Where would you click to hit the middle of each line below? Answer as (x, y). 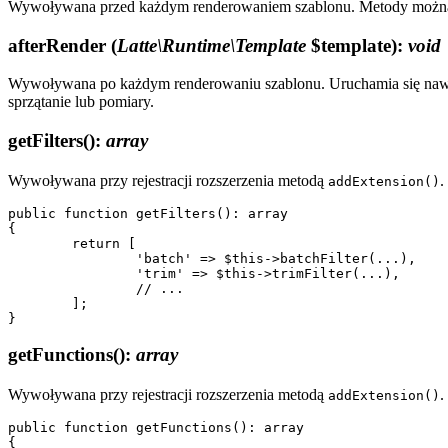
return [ (40, 243)
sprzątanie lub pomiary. (81, 102)
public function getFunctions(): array (156, 428)
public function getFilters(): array (148, 213)
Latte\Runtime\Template (211, 45)
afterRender (59, 45)
